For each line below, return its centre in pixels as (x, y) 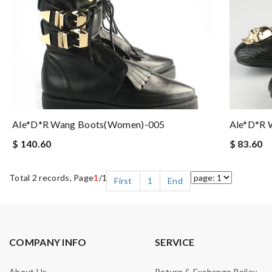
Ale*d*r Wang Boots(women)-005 (89, 124)
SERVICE (175, 242)
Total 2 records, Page (52, 178)
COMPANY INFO (48, 242)
